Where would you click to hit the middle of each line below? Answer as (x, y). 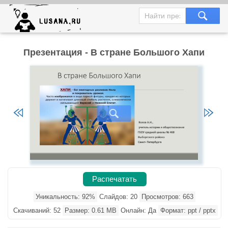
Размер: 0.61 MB (91, 210)
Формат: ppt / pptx (188, 210)
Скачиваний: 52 (37, 210)
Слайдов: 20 (118, 197)
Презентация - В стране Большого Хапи (114, 52)
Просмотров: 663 (167, 197)
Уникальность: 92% (65, 197)
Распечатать (115, 179)
